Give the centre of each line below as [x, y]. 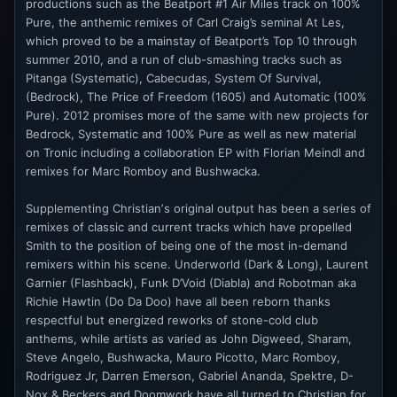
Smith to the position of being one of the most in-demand [187, 245]
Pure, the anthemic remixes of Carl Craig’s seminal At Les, [185, 22]
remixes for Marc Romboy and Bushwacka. [143, 171]
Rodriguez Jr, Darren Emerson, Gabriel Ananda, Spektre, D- [190, 375]
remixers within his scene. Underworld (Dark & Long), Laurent [197, 264]
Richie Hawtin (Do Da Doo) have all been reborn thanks [178, 301]
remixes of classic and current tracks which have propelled [189, 226]
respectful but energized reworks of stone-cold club [172, 319]
